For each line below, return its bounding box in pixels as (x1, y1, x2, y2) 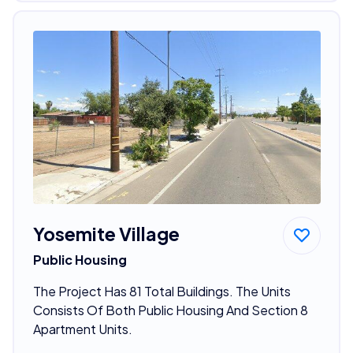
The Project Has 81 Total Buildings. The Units (32, 282, 291, 299)
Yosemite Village (32, 221, 180, 245)
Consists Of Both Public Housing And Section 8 (32, 301, 308, 318)
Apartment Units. (32, 320, 132, 337)
